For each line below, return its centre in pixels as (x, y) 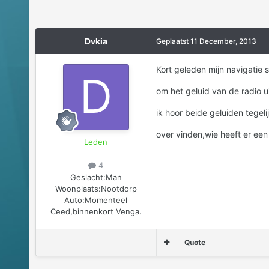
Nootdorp (119, 188)
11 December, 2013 (223, 41)
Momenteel (106, 200)
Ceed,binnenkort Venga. (96, 211)
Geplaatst (173, 41)
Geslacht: (88, 177)
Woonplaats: (78, 188)
